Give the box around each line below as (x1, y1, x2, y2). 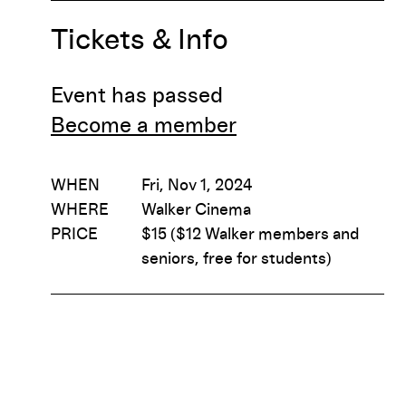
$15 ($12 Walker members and (141, 226, 359, 243)
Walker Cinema (141, 201, 251, 218)
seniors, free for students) (141, 250, 332, 267)
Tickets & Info (51, 25, 228, 55)
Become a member (51, 114, 237, 137)
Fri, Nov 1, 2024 (141, 177, 253, 194)
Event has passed (51, 84, 223, 107)
